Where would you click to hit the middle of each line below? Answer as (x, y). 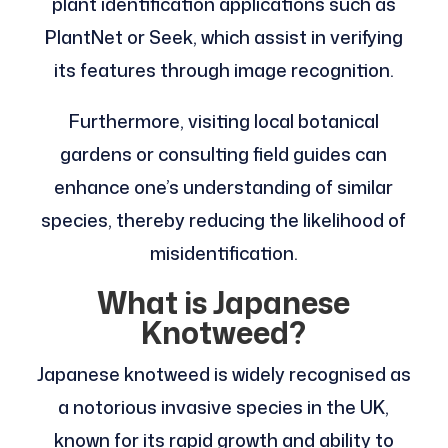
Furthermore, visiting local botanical (223, 120)
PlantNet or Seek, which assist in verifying (223, 36)
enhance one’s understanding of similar (224, 186)
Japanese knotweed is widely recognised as (223, 373)
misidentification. (223, 252)
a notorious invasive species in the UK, (224, 406)
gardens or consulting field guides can (224, 153)
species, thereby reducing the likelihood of (224, 219)
